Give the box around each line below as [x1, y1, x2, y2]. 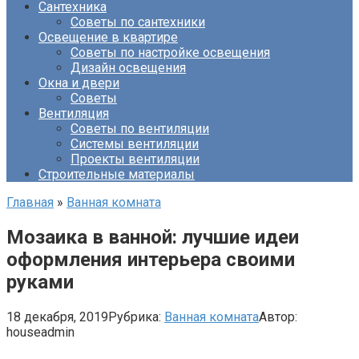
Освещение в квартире [38, 30, 178, 45]
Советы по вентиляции [71, 121, 209, 136]
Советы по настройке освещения [71, 45, 270, 60]
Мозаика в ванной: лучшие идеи [6, 225, 299, 248]
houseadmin [6, 324, 75, 340]
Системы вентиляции [71, 136, 199, 151]
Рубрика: [108, 309, 161, 325]
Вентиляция [38, 106, 109, 121]
